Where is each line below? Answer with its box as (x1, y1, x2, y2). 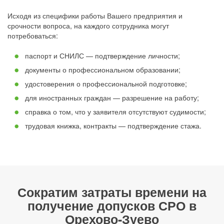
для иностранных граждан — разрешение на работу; (25, 92, 199, 103)
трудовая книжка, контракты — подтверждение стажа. (25, 120, 201, 131)
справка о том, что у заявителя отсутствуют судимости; (25, 106, 206, 117)
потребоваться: (7, 30, 58, 41)
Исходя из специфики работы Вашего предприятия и (7, 10, 182, 21)
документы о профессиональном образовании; (25, 64, 180, 75)
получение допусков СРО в (27, 196, 196, 215)
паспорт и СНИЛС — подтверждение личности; (25, 50, 180, 61)
